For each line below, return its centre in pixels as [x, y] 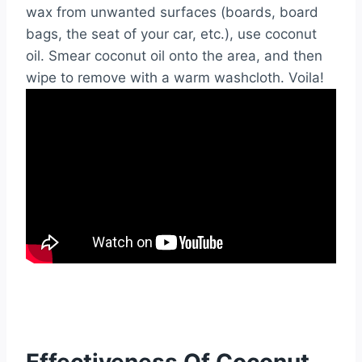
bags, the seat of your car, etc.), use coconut [171, 34]
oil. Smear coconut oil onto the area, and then [174, 55]
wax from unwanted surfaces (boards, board [172, 12]
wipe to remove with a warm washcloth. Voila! [175, 77]
